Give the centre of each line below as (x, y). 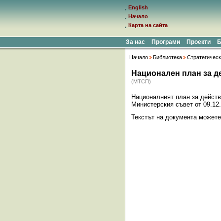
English (138, 7)
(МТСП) (141, 81)
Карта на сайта (148, 25)
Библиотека (167, 57)
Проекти (199, 42)
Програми (166, 42)
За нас (135, 42)
